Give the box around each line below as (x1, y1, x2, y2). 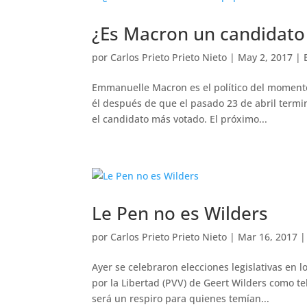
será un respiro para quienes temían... (92, 292, 270, 305)
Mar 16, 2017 (238, 230, 298, 243)
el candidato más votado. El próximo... (92, 112, 268, 125)
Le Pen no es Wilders (92, 201, 269, 225)
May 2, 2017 (238, 51, 293, 64)
